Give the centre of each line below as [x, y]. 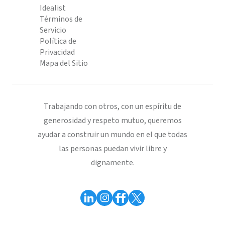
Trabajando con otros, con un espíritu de [113, 106]
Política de [58, 41]
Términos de [61, 19]
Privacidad [57, 52]
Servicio [53, 30]
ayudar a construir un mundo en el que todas [113, 135]
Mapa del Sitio [64, 63]
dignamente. [113, 163]
